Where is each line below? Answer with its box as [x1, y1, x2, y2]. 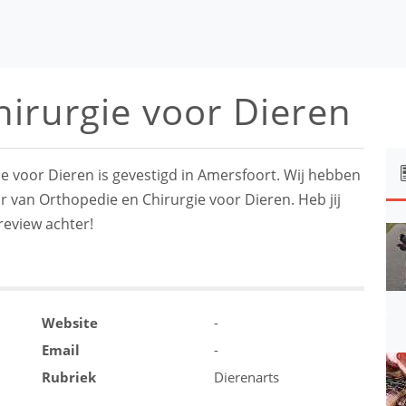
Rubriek [42, 368, 96, 386]
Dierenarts [214, 368, 279, 386]
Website [42, 314, 98, 332]
